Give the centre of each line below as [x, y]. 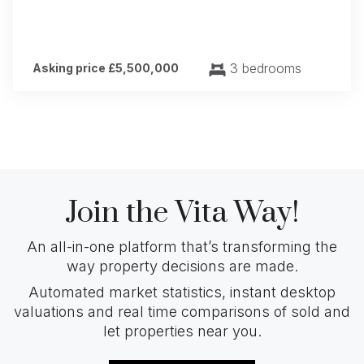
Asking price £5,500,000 [106, 67]
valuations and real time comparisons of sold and [182, 311]
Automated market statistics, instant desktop [182, 292]
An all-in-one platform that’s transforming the [182, 246]
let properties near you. [182, 331]
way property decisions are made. [182, 266]
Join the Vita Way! [182, 212]
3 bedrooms [264, 68]
